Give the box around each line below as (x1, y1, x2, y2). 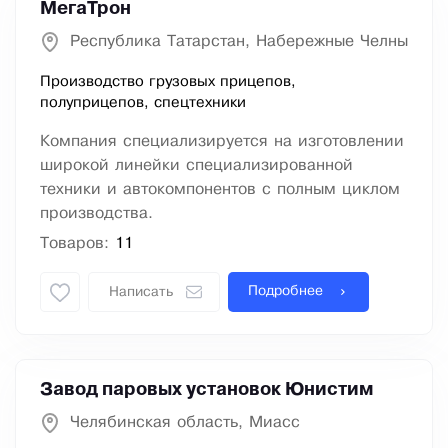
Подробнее (248, 285, 323, 299)
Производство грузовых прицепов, (40, 75, 296, 90)
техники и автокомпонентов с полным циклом (40, 182, 400, 198)
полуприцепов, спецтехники (40, 96, 246, 111)
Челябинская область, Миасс (70, 415, 300, 431)
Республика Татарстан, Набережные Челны (70, 34, 408, 50)
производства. (40, 206, 153, 222)
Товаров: (40, 236, 115, 252)
